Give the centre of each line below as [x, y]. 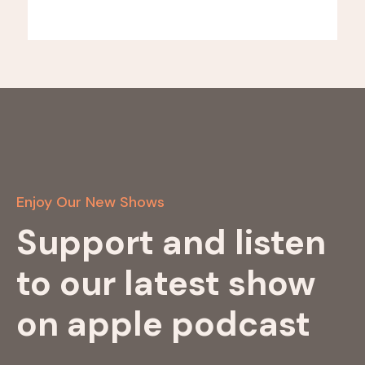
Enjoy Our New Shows [90, 202]
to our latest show [166, 283]
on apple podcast [163, 323]
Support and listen [171, 242]
